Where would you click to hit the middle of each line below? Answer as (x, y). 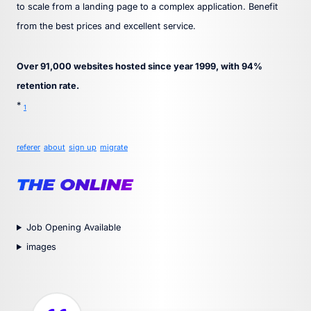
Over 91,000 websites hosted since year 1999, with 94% (140, 66)
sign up (83, 147)
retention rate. (48, 85)
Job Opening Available (73, 228)
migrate (114, 147)
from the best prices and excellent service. (106, 26)
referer (28, 147)
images (41, 247)
